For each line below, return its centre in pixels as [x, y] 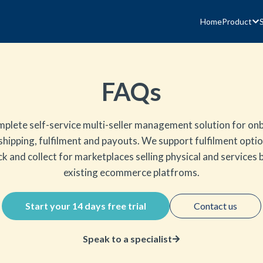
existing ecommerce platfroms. [131, 172]
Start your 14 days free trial [86, 206]
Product [237, 21]
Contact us [215, 206]
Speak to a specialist [127, 239]
